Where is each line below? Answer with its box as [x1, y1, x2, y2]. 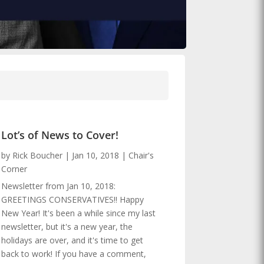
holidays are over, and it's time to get [1, 234, 144, 246]
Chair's [128, 149, 154, 161]
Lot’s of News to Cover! [1, 127, 119, 142]
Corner [1, 163, 28, 174]
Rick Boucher [12, 149, 63, 161]
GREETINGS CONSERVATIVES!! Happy [1, 193, 144, 205]
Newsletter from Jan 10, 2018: [1, 180, 116, 192]
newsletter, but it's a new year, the [1, 220, 133, 232]
